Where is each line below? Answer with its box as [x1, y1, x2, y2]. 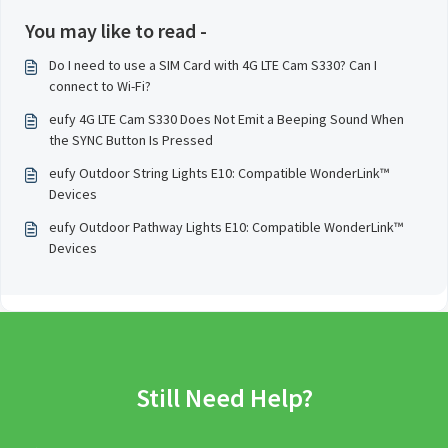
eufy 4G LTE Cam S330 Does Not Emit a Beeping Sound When [49, 110, 404, 128]
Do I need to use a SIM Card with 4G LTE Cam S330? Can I [49, 56, 377, 74]
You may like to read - [25, 18, 207, 43]
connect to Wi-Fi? [49, 77, 151, 95]
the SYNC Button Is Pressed [49, 131, 213, 149]
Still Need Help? [135, 381, 313, 414]
